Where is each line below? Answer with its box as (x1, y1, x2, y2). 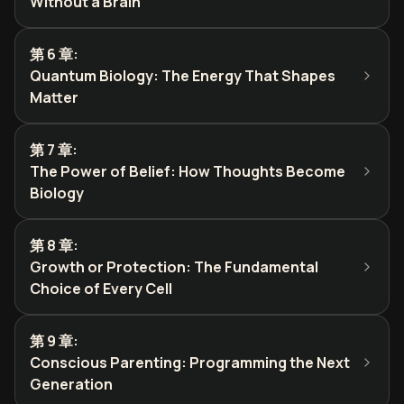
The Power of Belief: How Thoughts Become (30, 161, 345, 181)
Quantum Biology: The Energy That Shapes (30, 66, 335, 86)
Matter (30, 87, 78, 107)
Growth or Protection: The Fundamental (30, 257, 318, 277)
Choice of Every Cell (30, 279, 172, 298)
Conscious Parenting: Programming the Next (30, 353, 350, 372)
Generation (30, 374, 113, 394)
